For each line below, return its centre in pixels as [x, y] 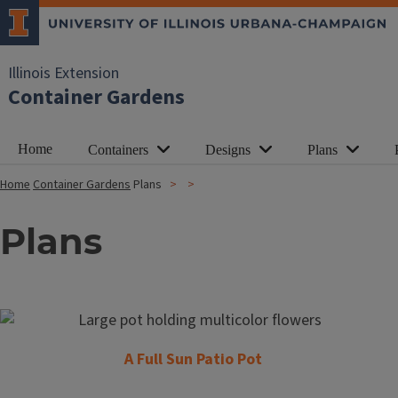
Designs [228, 150]
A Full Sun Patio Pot [193, 359]
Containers [118, 150]
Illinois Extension [64, 73]
